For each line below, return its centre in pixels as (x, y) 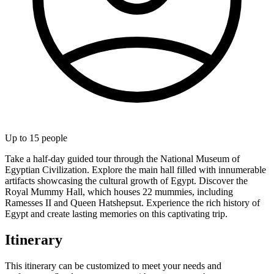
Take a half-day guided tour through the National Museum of (122, 158)
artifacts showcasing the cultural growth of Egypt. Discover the (126, 180)
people (53, 138)
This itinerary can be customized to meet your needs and (113, 265)
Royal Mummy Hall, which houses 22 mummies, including (119, 191)
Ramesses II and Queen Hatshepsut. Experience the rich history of (132, 202)
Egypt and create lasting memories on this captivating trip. (116, 213)
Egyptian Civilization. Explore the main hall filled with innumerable (135, 169)
